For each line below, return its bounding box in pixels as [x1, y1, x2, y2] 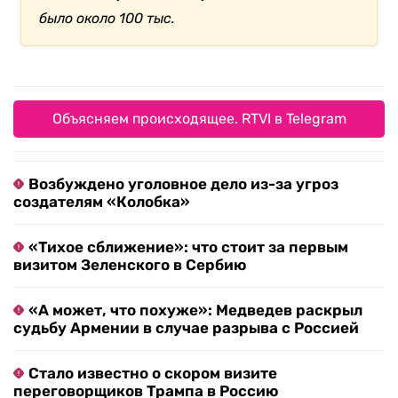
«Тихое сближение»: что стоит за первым [28, 238, 348, 257]
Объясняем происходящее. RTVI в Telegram [52, 110, 346, 128]
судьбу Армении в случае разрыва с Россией [13, 319, 359, 338]
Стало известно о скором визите [28, 364, 277, 383]
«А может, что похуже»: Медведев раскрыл [28, 301, 362, 320]
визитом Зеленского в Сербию [13, 256, 246, 275]
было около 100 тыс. [39, 10, 176, 28]
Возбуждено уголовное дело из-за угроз [28, 175, 338, 194]
